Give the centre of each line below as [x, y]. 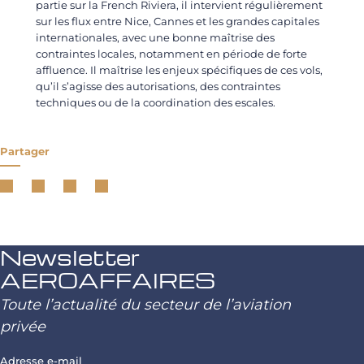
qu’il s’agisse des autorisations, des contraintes [158, 86]
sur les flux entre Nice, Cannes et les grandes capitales [178, 21]
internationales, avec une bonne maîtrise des [155, 37]
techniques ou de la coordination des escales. [156, 102]
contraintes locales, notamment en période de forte [171, 54]
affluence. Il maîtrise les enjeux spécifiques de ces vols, [179, 70]
